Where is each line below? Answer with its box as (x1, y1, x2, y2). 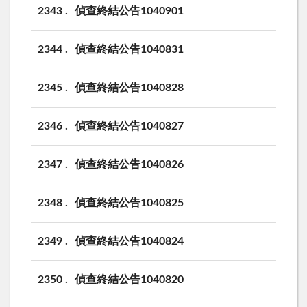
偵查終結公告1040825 (75, 197, 184, 208)
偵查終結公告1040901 (75, 5, 184, 16)
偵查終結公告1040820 (75, 273, 184, 285)
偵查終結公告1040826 (75, 158, 184, 170)
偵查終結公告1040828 (75, 82, 184, 93)
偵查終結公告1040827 (75, 120, 184, 132)
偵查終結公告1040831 (75, 43, 184, 55)
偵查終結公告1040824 (75, 235, 184, 247)
